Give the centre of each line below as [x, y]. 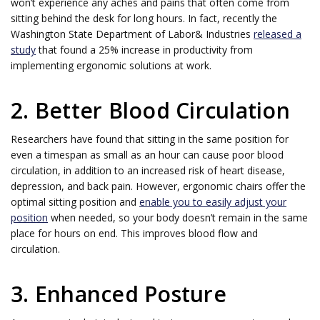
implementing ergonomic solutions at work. [111, 65]
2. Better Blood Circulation [150, 110]
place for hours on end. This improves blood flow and [134, 233]
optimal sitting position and [75, 201]
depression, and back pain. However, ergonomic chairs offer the [158, 186]
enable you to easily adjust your [213, 201]
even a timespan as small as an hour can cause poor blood [147, 154]
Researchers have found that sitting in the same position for [150, 139]
